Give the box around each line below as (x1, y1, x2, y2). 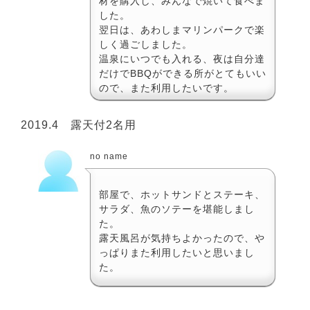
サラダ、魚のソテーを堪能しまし (99, 203, 255, 215)
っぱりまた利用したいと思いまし (99, 246, 255, 258)
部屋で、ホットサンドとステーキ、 (99, 188, 265, 200)
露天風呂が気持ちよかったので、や (99, 232, 265, 244)
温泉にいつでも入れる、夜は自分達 (99, 53, 265, 64)
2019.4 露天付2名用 (21, 118, 136, 131)
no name (90, 151, 128, 161)
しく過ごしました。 (99, 38, 192, 50)
